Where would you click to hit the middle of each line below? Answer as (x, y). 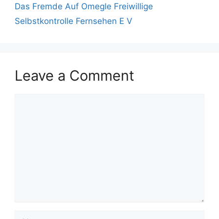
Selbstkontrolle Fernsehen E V (74, 21)
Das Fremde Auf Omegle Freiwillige (84, 6)
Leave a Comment (75, 75)
